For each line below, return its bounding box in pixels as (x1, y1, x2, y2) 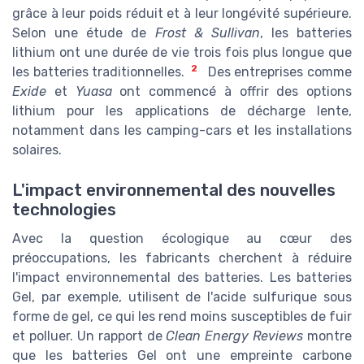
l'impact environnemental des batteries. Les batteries (12, 269, 352, 285)
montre (303, 327, 352, 344)
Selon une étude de (12, 25, 155, 41)
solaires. (12, 142, 62, 158)
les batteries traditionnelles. (12, 64, 185, 80)
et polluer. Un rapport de (12, 327, 167, 344)
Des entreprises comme (204, 64, 353, 80)
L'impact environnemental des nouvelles (12, 180, 336, 200)
